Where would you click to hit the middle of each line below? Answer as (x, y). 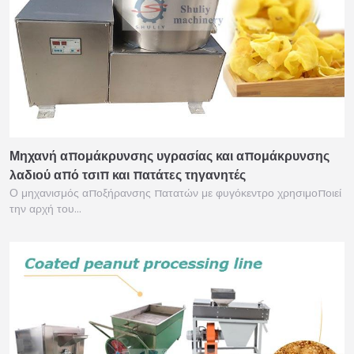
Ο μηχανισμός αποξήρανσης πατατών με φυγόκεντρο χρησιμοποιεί (175, 192)
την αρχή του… (45, 208)
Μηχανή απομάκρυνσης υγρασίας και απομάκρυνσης (169, 156)
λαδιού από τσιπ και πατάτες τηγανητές (128, 175)
